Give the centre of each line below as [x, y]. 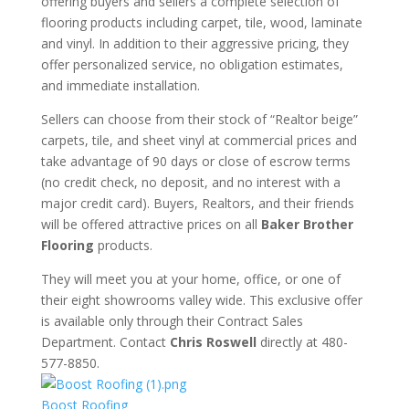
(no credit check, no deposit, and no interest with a [190, 182]
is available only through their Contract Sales [172, 321]
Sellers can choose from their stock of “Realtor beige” [199, 119]
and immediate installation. [120, 85]
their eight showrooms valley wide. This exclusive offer [201, 300]
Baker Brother [307, 224]
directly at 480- [304, 342]
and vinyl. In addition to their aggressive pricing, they [194, 43]
